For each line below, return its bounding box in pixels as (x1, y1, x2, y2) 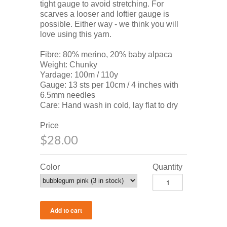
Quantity (153, 162, 182, 171)
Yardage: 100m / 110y (40, 70, 118, 79)
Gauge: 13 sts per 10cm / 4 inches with (40, 80, 178, 89)
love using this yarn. (40, 29, 113, 39)
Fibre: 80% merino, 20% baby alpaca (40, 50, 172, 59)
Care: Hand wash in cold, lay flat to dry (40, 100, 178, 109)
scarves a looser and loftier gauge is (40, 9, 169, 18)
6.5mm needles (40, 90, 95, 99)
